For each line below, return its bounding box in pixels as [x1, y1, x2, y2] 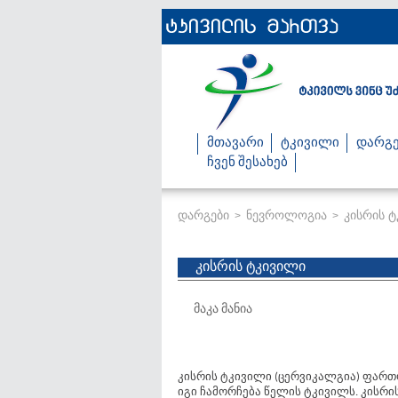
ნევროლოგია [246, 208, 327, 222]
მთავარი [207, 137, 264, 150]
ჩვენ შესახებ [207, 156, 288, 170]
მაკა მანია [178, 303, 252, 316]
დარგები [178, 208, 229, 222]
